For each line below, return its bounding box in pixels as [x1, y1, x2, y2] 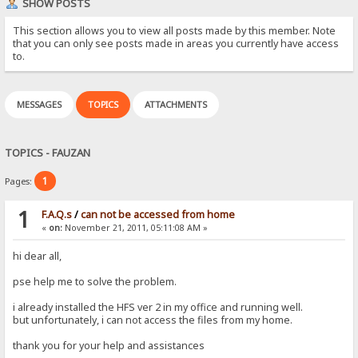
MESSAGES [17, 97, 62, 110]
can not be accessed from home [80, 208, 235, 222]
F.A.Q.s [41, 208, 72, 222]
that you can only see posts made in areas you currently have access [13, 36, 340, 50]
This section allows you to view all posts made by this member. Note [13, 23, 336, 38]
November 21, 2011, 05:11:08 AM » [62, 222, 208, 234]
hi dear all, [13, 249, 62, 264]
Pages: [5, 175, 35, 188]
